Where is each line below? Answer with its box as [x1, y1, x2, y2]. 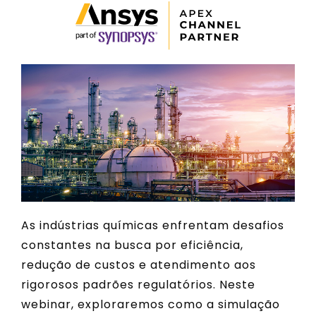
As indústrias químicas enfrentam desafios [21, 217, 284, 234]
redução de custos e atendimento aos [21, 257, 256, 274]
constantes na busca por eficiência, [21, 237, 243, 254]
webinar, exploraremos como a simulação [21, 296, 280, 313]
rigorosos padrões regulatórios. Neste [21, 276, 255, 293]
